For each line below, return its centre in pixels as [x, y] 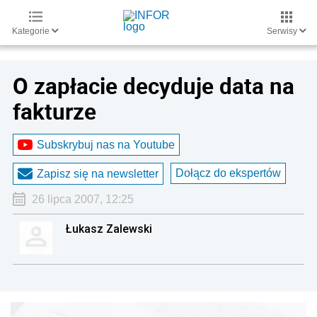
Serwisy [283, 31]
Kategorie [32, 31]
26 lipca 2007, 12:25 [82, 199]
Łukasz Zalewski [109, 229]
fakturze [54, 111]
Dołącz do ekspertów [228, 173]
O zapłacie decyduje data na [154, 86]
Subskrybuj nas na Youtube [106, 144]
